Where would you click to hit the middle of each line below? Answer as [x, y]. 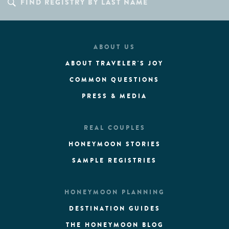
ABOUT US [114, 47]
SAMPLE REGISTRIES [114, 161]
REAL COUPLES [114, 128]
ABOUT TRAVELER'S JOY [114, 63]
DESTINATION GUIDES [114, 209]
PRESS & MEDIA [114, 96]
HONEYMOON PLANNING [114, 192]
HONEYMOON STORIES [114, 144]
